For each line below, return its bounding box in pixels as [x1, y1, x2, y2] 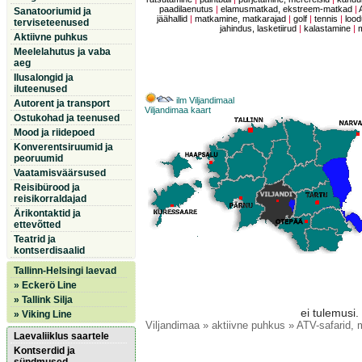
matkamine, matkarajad [194, 14, 286, 24]
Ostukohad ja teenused [14, 112, 120, 124]
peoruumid [14, 153, 63, 164]
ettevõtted [14, 219, 61, 230]
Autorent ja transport [14, 98, 110, 109]
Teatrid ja [14, 234, 56, 245]
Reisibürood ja [14, 182, 80, 193]
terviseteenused [14, 17, 89, 28]
